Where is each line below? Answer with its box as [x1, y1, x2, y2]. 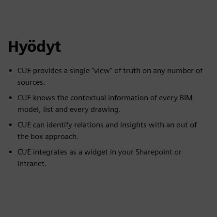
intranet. [17, 159, 47, 168]
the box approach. [17, 132, 79, 141]
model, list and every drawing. [17, 105, 121, 114]
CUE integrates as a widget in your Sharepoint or [17, 147, 182, 156]
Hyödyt [8, 37, 61, 56]
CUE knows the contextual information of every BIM [17, 93, 193, 102]
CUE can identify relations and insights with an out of [17, 120, 197, 129]
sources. [17, 77, 46, 87]
